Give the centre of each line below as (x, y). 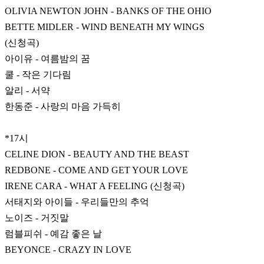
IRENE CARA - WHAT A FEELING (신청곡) (95, 186)
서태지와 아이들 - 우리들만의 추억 (77, 202)
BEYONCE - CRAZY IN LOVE (68, 250)
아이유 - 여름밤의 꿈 (47, 59)
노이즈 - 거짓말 (38, 218)
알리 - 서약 (27, 91)
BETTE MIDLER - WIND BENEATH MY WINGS (105, 27)
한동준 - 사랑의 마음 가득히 (64, 107)
